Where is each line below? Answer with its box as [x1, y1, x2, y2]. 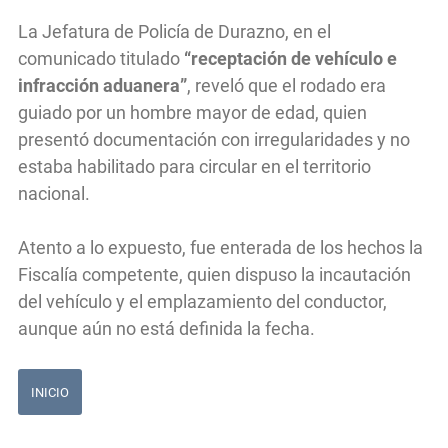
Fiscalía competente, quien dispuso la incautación [18, 264, 411, 286]
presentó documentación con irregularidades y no [18, 129, 410, 151]
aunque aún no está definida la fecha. [18, 318, 315, 340]
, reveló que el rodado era [187, 75, 386, 97]
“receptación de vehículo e [184, 48, 397, 70]
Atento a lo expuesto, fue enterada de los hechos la [18, 237, 423, 259]
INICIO [31, 384, 70, 400]
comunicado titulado [18, 48, 184, 70]
